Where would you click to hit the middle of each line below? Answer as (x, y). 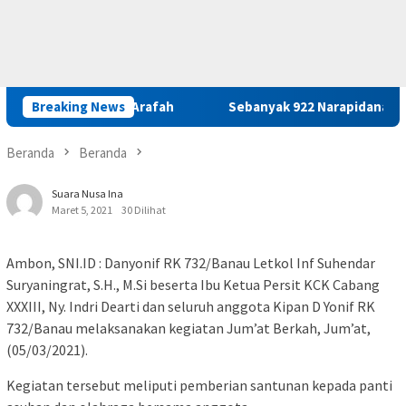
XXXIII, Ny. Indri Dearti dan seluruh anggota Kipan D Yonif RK (191, 307)
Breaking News (78, 107)
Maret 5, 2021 (82, 210)
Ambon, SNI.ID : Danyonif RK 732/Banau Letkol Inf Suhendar (191, 263)
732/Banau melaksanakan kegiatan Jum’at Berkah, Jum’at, (188, 329)
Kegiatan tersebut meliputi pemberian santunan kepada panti (199, 386)
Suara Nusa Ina (87, 194)
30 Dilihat (144, 210)
